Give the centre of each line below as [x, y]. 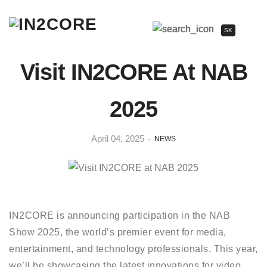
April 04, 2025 [118, 138]
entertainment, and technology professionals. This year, [133, 249]
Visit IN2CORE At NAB [133, 72]
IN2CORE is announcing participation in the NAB [119, 215]
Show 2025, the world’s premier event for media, [118, 232]
